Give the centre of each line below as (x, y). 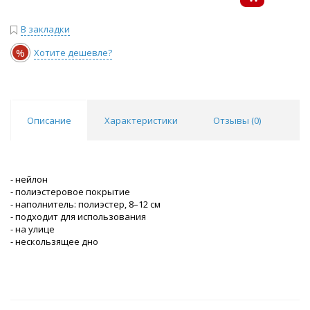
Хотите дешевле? (73, 53)
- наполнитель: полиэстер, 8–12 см (85, 204)
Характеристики (141, 121)
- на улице (33, 229)
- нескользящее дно (54, 242)
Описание (49, 121)
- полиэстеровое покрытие (70, 192)
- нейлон (29, 180)
